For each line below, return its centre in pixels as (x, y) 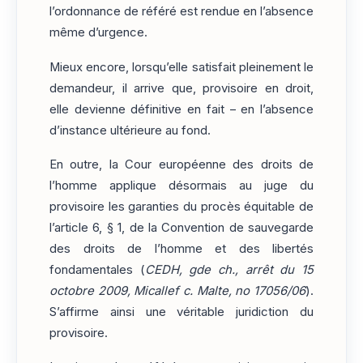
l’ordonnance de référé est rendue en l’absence (181, 12)
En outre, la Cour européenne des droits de (181, 164)
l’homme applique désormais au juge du (181, 185)
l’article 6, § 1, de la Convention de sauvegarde (181, 227)
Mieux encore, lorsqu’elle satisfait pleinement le (181, 67)
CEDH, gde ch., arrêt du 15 (229, 269)
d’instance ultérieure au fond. (130, 130)
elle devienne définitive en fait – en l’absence (181, 109)
